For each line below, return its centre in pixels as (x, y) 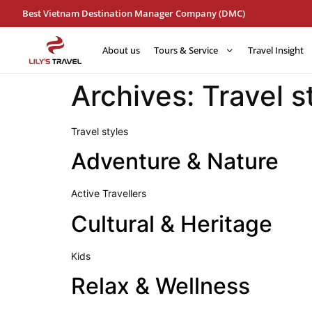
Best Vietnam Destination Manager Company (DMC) (134, 13)
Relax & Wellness (161, 286)
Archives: (136, 96)
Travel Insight (276, 50)
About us (121, 50)
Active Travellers (109, 194)
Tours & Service (186, 50)
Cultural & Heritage (172, 224)
